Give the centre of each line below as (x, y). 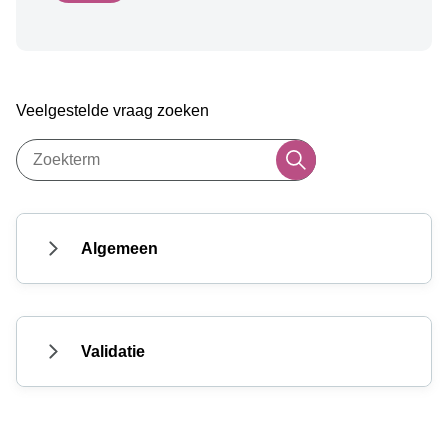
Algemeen (119, 249)
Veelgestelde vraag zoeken (112, 111)
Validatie (113, 352)
